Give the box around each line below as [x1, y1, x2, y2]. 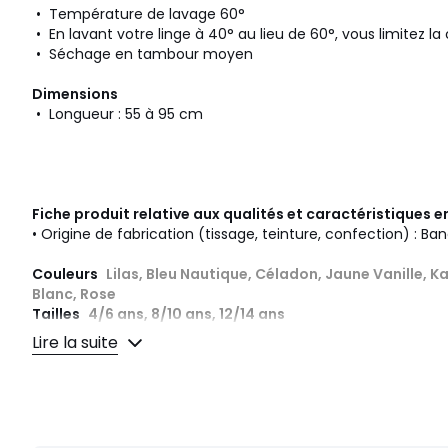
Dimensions [32, 84, 118, 105]
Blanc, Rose [32, 284, 116, 305]
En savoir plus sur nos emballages [64, 370, 297, 391]
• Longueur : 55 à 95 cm [32, 104, 203, 125]
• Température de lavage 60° [32, 4, 245, 25]
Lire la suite [32, 330, 118, 354]
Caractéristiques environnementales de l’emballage [32, 344, 418, 365]
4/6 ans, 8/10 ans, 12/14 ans [88, 304, 285, 325]
